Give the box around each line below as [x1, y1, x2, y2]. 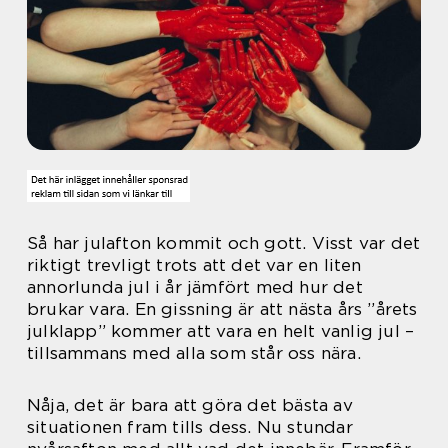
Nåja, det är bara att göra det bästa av [27, 395, 353, 415]
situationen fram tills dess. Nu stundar [27, 417, 353, 437]
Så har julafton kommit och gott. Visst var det [27, 233, 421, 253]
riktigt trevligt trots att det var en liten [27, 255, 362, 275]
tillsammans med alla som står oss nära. [27, 343, 361, 363]
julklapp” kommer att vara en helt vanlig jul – [27, 321, 415, 341]
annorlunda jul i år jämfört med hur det [27, 277, 363, 297]
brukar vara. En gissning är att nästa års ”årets [27, 299, 418, 319]
